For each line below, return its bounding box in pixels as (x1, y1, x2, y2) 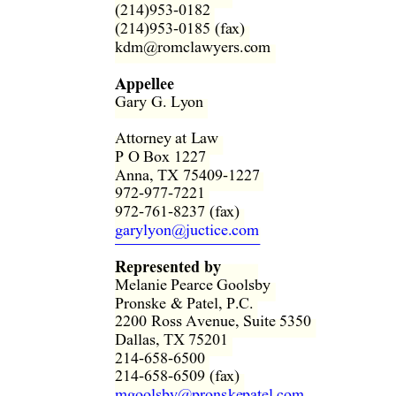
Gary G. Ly (115, 91, 188, 112)
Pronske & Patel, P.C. (115, 292, 262, 314)
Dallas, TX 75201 (115, 329, 237, 350)
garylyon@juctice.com (115, 219, 259, 240)
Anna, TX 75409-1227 (115, 164, 268, 186)
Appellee (115, 72, 174, 95)
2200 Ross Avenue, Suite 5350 (115, 310, 320, 332)
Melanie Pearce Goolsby (115, 274, 279, 295)
